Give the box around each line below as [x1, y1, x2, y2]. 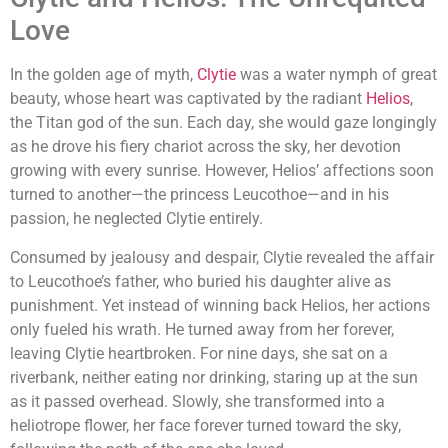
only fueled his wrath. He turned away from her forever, [10, 319, 394, 339]
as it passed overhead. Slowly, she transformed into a [10, 391, 385, 411]
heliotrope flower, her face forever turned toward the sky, [10, 415, 401, 435]
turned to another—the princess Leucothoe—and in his [10, 185, 389, 205]
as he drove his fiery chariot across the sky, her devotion [10, 137, 401, 157]
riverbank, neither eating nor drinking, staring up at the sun [10, 367, 418, 387]
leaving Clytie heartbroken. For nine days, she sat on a [10, 343, 388, 363]
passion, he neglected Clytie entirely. [10, 209, 263, 229]
